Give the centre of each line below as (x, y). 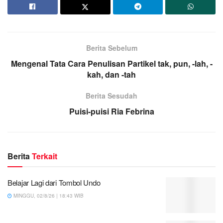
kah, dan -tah (111, 75)
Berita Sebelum (111, 48)
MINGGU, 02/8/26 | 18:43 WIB (48, 196)
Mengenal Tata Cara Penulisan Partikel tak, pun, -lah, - (111, 64)
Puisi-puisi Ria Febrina (111, 111)
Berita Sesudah (111, 96)
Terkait (45, 156)
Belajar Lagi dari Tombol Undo (54, 183)
